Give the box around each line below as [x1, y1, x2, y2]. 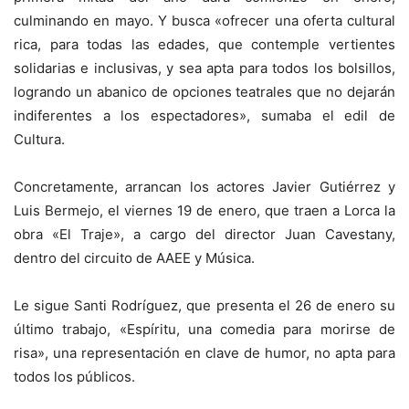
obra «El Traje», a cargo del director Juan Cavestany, [14, 225, 395, 243]
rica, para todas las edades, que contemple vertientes [14, 35, 395, 53]
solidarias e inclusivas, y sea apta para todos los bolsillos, [14, 58, 395, 77]
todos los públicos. [14, 367, 135, 385]
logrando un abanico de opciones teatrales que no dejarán [14, 82, 395, 100]
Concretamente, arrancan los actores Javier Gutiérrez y [14, 177, 395, 195]
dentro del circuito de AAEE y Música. [14, 248, 255, 267]
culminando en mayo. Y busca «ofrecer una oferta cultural [14, 11, 395, 29]
